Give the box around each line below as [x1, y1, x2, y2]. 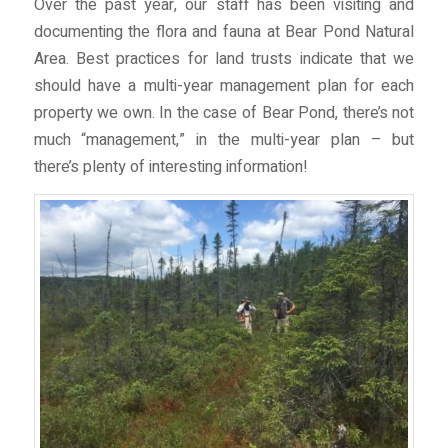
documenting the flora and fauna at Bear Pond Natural [33, 19, 415, 44]
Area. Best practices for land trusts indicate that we [33, 46, 415, 71]
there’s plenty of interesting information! [33, 154, 308, 179]
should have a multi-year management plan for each [33, 73, 415, 98]
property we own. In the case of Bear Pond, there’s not [33, 100, 415, 125]
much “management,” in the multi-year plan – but [33, 127, 415, 152]
